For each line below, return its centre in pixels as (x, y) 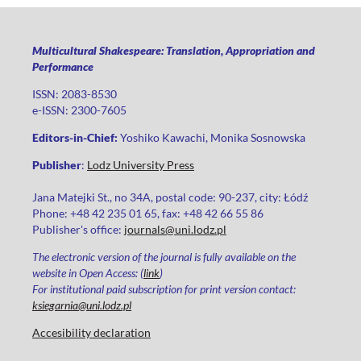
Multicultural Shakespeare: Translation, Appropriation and (174, 51)
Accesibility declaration (91, 333)
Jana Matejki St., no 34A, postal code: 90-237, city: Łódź (170, 197)
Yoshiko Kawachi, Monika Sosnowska (213, 138)
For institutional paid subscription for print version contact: (164, 289)
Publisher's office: (78, 230)
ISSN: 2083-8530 (75, 94)
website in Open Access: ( (88, 273)
